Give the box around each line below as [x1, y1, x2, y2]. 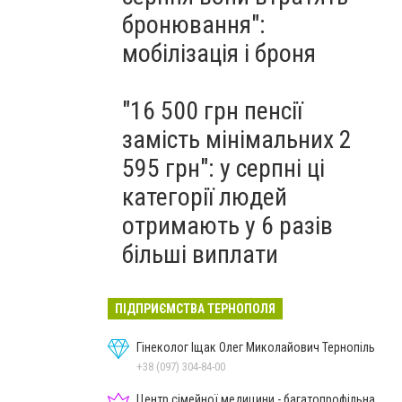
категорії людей [122, 182, 287, 212]
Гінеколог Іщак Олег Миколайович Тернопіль [136, 340, 375, 354]
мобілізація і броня [122, 39, 316, 68]
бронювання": [122, 10, 266, 39]
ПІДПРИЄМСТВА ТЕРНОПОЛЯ [115, 301, 275, 316]
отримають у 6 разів [122, 211, 333, 240]
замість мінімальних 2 [122, 125, 352, 154]
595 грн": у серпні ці [122, 153, 325, 183]
